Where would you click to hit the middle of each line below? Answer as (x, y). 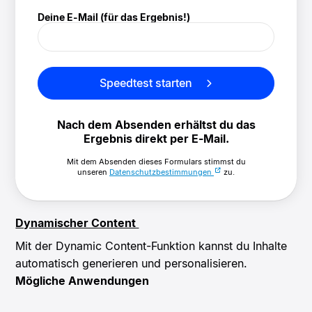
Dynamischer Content (77, 223)
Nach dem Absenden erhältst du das (156, 125)
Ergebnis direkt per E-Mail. (156, 139)
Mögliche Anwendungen (83, 281)
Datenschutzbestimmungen (162, 172)
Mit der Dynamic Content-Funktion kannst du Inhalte (151, 246)
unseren (93, 172)
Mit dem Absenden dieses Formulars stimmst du (156, 162)
